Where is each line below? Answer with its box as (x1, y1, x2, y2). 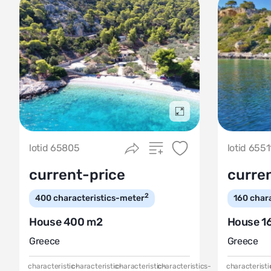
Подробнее (178, 112, 224, 122)
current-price (29, 166, 125, 183)
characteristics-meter (53, 193, 145, 203)
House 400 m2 (29, 215, 103, 229)
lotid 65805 (29, 142, 80, 154)
